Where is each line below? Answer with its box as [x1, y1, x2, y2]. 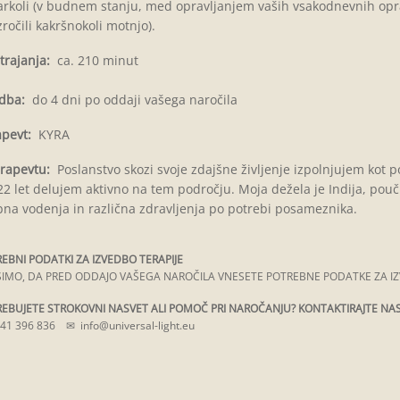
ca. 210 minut [49, 52, 138, 69]
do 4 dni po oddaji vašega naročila [24, 91, 237, 108]
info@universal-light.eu [79, 318, 195, 333]
